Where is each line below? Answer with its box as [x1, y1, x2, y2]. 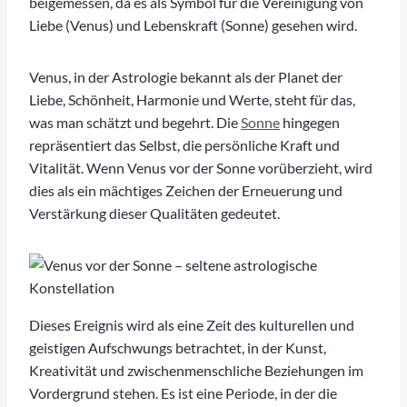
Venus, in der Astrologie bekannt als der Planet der [29, 67, 342, 85]
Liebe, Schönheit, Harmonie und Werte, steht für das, [29, 90, 355, 108]
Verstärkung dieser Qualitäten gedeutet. [29, 203, 280, 222]
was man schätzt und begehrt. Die [29, 113, 241, 131]
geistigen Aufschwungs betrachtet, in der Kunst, [29, 338, 326, 356]
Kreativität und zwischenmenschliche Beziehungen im [29, 361, 363, 379]
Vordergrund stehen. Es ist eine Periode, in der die [29, 383, 337, 402]
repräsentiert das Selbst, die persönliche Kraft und [29, 135, 340, 154]
